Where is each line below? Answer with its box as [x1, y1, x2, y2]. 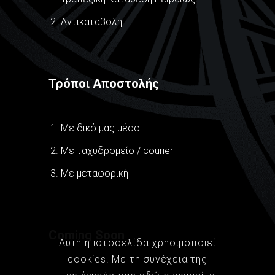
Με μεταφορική [61, 168, 128, 180]
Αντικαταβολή [61, 16, 122, 28]
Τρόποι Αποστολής [48, 76, 159, 91]
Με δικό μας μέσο [61, 122, 140, 134]
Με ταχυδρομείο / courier [61, 145, 173, 157]
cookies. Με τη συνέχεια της [68, 254, 207, 266]
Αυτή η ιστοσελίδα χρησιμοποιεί [59, 237, 216, 249]
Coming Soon [48, 228, 125, 243]
